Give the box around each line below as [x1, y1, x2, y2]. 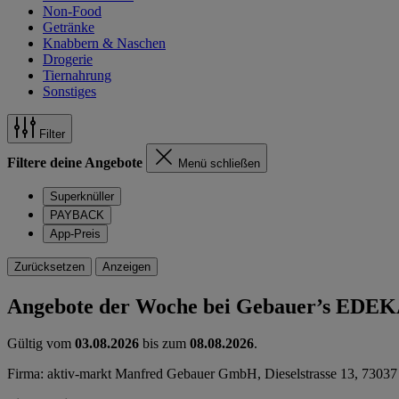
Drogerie [43, 51, 93, 67]
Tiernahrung [43, 67, 111, 83]
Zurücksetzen [14, 259, 85, 273]
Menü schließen [178, 156, 260, 170]
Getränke [43, 19, 94, 35]
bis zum [139, 336, 190, 352]
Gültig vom [7, 336, 75, 352]
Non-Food [43, 3, 102, 19]
